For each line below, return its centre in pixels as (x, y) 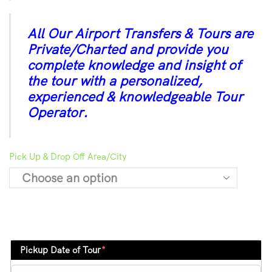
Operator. (57, 113)
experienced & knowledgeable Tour (135, 97)
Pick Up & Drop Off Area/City (68, 157)
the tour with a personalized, (114, 81)
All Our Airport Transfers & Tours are (140, 34)
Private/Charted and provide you (127, 49)
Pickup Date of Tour (61, 250)
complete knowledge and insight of (134, 65)
